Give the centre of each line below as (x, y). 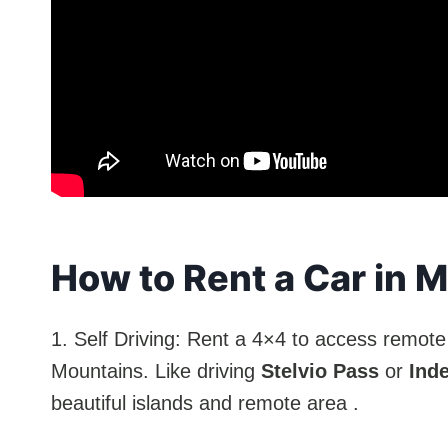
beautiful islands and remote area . (205, 402)
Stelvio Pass (320, 370)
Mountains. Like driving (156, 370)
